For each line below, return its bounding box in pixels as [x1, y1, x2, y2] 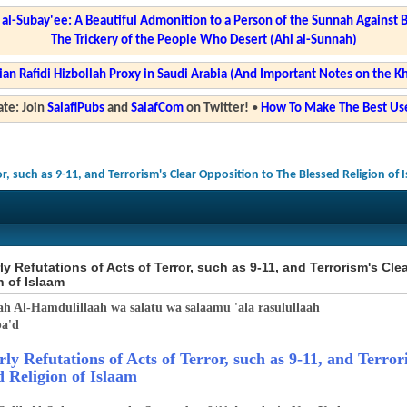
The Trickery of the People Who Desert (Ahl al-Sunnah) [50, 34, 357, 47]
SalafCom [130, 102, 184, 115]
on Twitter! [183, 102, 249, 115]
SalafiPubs [46, 102, 104, 115]
